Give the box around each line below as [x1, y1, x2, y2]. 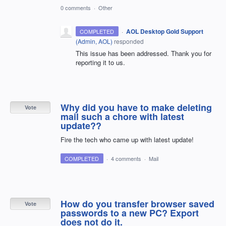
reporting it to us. [76, 57, 125, 67]
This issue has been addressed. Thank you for [76, 48, 211, 58]
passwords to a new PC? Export [61, 206, 199, 219]
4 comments [110, 154, 141, 162]
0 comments [61, 3, 91, 12]
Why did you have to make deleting [61, 100, 212, 114]
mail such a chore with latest [61, 109, 184, 123]
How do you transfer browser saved [61, 197, 214, 210]
